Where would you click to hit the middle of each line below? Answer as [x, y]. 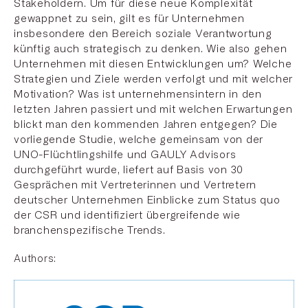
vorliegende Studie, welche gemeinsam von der [139, 140]
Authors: [35, 259]
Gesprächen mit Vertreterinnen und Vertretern [135, 185]
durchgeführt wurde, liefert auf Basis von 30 [129, 170]
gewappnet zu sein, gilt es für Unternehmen [129, 19]
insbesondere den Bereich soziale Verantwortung [143, 34]
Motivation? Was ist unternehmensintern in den [138, 95]
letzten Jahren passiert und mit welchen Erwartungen [153, 110]
